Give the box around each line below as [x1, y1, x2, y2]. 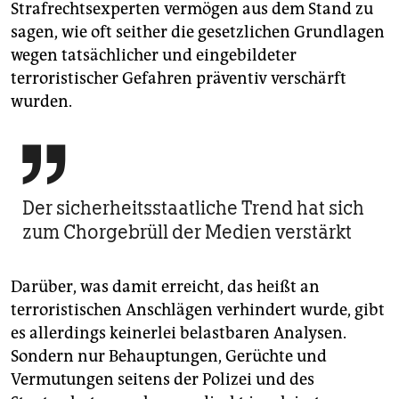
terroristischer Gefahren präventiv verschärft [11, 68, 346, 88]
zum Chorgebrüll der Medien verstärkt [22, 219, 352, 244]
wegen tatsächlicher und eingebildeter [11, 45, 297, 65]
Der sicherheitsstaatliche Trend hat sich [22, 195, 364, 220]
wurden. [11, 91, 72, 111]
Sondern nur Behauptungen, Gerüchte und [11, 346, 327, 366]
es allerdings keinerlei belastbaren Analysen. [11, 322, 346, 343]
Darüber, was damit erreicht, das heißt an [11, 276, 320, 297]
